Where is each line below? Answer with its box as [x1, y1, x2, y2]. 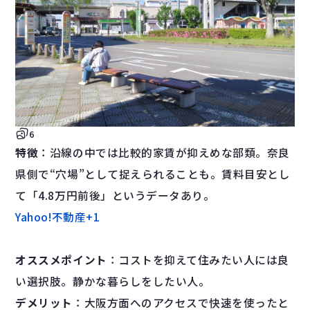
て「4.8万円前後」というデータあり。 [15, 188, 215, 204]
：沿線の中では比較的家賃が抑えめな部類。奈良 [38, 145, 290, 161]
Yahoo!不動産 [15, 209, 86, 226]
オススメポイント [15, 252, 107, 268]
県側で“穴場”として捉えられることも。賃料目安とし [15, 166, 291, 183]
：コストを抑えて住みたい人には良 [107, 252, 289, 268]
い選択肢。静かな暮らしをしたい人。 [15, 273, 210, 290]
